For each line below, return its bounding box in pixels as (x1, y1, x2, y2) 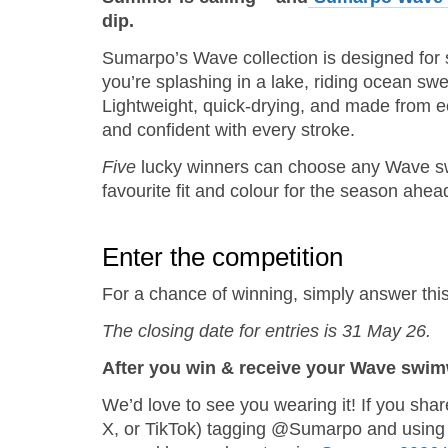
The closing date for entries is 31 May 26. (102, 321, 431, 341)
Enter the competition (102, 243, 343, 271)
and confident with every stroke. (102, 120, 355, 140)
